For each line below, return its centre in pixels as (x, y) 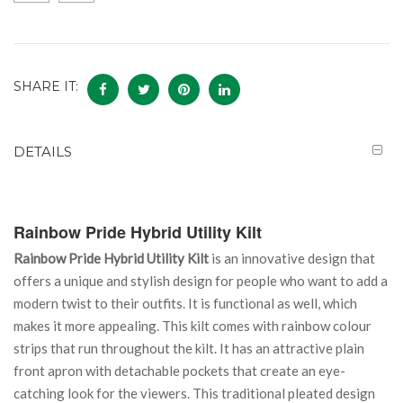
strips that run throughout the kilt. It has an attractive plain (189, 348)
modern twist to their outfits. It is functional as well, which (185, 303)
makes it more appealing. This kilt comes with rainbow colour (193, 325)
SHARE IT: (46, 87)
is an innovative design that (292, 258)
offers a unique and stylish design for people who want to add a (201, 280)
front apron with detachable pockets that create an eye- (179, 370)
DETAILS (43, 151)
